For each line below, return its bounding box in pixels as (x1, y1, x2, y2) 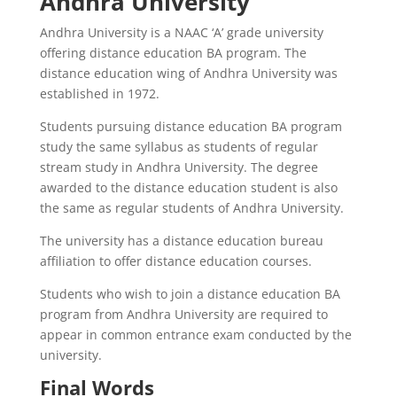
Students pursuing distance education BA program (39, 117, 342, 135)
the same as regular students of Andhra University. (39, 198, 344, 216)
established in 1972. (39, 84, 160, 102)
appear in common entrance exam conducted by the (39, 325, 352, 343)
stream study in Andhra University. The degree (39, 158, 318, 175)
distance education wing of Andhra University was (39, 64, 338, 82)
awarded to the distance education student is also (39, 178, 338, 196)
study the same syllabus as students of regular (39, 137, 318, 155)
